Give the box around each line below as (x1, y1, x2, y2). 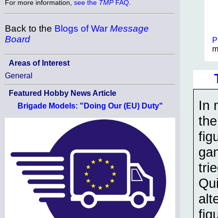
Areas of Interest (9, 59, 70, 68)
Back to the (5, 23, 54, 34)
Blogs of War (54, 23, 110, 34)
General (5, 72, 33, 80)
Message (110, 23, 149, 34)
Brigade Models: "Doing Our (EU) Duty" (17, 102, 163, 110)
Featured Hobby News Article (9, 89, 116, 98)
